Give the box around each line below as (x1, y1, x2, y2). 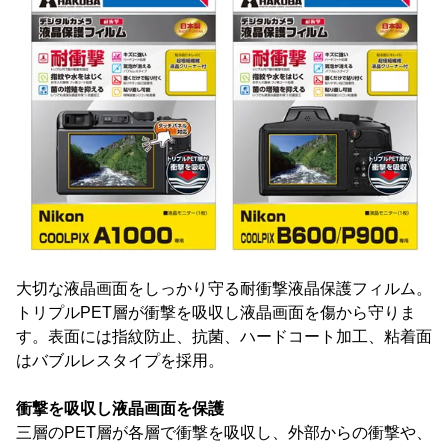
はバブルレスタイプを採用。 (16, 351, 224, 369)
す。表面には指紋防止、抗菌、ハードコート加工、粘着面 (16, 327, 432, 345)
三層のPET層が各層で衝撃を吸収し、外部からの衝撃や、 (16, 423, 432, 441)
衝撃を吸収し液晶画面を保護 (16, 399, 224, 417)
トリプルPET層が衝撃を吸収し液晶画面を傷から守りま (16, 303, 416, 321)
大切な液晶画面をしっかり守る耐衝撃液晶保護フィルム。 (16, 279, 432, 297)
